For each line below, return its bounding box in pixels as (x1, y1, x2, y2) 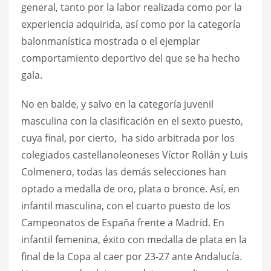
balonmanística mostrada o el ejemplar (21, 34, 200, 48)
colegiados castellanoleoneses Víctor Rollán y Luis (21, 148, 248, 162)
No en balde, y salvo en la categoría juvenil (21, 97, 214, 111)
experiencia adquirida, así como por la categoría (21, 17, 241, 31)
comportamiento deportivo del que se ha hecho (21, 51, 240, 65)
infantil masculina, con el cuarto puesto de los (21, 198, 230, 212)
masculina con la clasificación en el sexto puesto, (21, 114, 243, 128)
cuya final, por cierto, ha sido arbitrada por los (21, 131, 235, 145)
